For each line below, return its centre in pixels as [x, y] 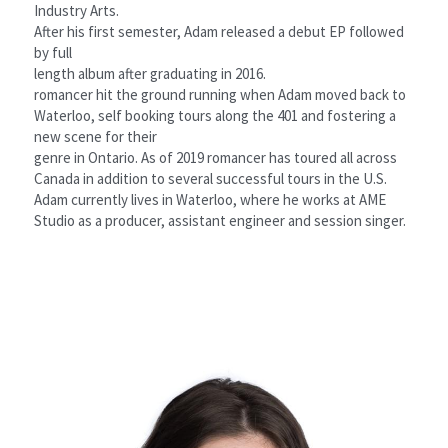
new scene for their [95, 136]
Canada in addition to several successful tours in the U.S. [210, 178]
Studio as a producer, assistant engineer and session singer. [220, 220]
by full [53, 52]
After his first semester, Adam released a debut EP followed [219, 31]
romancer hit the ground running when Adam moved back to [220, 94]
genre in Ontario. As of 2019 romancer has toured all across [215, 157]
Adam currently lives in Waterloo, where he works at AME [210, 199]
